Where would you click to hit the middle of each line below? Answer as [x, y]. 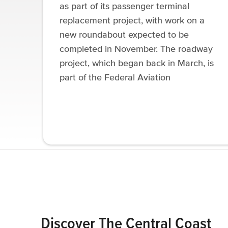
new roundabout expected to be [124, 35]
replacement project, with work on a [132, 21]
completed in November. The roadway [136, 49]
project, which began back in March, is [137, 63]
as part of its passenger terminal [124, 6]
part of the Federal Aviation [115, 78]
